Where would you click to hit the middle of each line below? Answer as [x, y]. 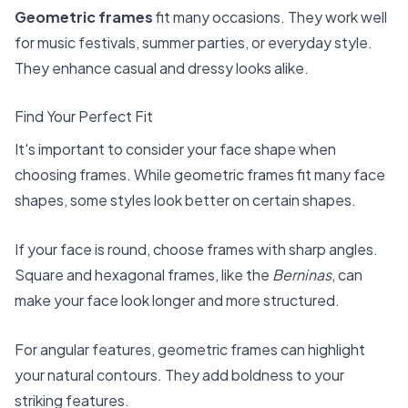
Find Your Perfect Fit [84, 117]
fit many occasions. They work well [270, 16]
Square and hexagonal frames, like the [143, 274]
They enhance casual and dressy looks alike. [162, 67]
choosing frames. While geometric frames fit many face [200, 175]
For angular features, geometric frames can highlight [190, 349]
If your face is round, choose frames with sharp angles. [196, 249]
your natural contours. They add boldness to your [179, 374]
